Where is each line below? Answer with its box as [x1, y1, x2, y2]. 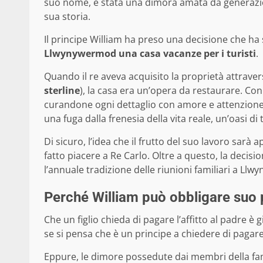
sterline [44, 84, 80, 97]
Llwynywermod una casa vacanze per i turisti [44, 47, 256, 60]
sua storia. [44, 10, 90, 23]
